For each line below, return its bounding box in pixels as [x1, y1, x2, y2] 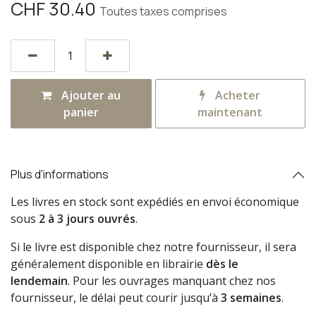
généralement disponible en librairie [11, 255, 206, 272]
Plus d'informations [11, 166, 109, 183]
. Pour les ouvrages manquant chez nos [68, 272, 276, 288]
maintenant [197, 104, 263, 120]
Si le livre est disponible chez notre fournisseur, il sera [11, 238, 296, 255]
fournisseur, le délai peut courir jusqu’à [11, 289, 221, 305]
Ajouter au [59, 87, 121, 103]
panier [63, 104, 99, 120]
